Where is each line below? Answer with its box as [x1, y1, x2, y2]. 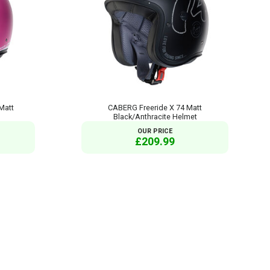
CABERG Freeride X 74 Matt [108, 102, 202, 112]
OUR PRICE [137, 127, 173, 135]
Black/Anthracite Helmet [113, 111, 197, 121]
